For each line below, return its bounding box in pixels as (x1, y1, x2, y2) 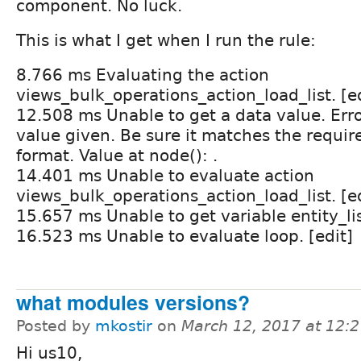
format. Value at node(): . (16, 146, 218, 166)
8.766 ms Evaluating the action (16, 65, 269, 85)
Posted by (16, 317, 95, 335)
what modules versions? (16, 288, 250, 317)
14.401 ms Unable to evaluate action (16, 166, 314, 186)
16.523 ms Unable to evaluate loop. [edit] (16, 226, 353, 247)
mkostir (95, 317, 152, 335)
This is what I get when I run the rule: (16, 31, 316, 51)
